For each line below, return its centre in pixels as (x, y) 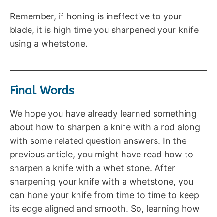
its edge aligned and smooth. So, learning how (105, 208)
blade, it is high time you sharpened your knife (104, 30)
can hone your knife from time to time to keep (104, 195)
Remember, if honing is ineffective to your (96, 16)
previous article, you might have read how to (101, 154)
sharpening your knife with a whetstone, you (101, 181)
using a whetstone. (49, 43)
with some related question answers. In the (98, 140)
